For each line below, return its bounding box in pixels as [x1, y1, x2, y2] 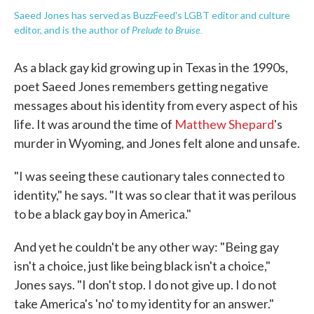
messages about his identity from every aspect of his [14, 97, 298, 113]
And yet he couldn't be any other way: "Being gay [14, 239, 279, 254]
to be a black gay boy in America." [14, 206, 191, 221]
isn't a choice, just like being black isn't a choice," [14, 258, 271, 273]
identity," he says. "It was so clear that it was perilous [14, 187, 296, 203]
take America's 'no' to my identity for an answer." [14, 296, 274, 311]
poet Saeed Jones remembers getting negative [14, 78, 268, 94]
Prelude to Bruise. [132, 22, 203, 36]
